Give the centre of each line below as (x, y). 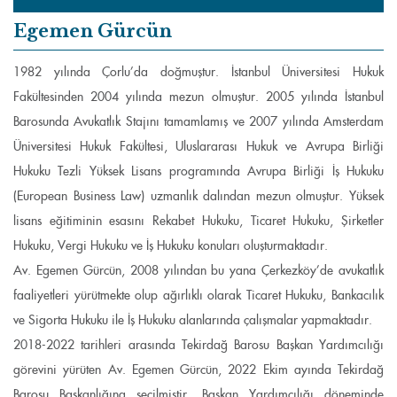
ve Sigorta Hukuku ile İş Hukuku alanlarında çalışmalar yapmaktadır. (193, 320)
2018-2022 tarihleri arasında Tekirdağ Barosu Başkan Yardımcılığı (198, 345)
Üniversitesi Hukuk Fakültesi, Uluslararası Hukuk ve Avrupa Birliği (198, 146)
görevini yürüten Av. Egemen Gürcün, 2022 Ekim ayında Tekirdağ (198, 370)
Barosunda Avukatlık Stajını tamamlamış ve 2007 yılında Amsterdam (198, 121)
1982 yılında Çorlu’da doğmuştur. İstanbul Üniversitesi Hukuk (198, 72)
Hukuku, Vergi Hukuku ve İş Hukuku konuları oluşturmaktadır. (171, 245)
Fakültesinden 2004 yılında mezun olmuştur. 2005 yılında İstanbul (198, 97)
